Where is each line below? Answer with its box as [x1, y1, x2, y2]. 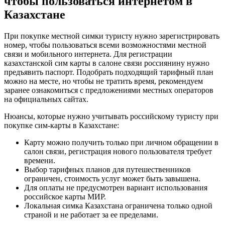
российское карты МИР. [24, 192, 106, 201]
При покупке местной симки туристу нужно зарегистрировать [4, 32, 219, 41]
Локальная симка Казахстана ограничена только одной [24, 201, 212, 210]
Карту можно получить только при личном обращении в [24, 138, 218, 147]
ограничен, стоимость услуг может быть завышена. [24, 174, 200, 183]
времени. [24, 156, 55, 165]
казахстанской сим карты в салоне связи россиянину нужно [4, 59, 209, 68]
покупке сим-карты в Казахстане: [4, 121, 119, 130]
